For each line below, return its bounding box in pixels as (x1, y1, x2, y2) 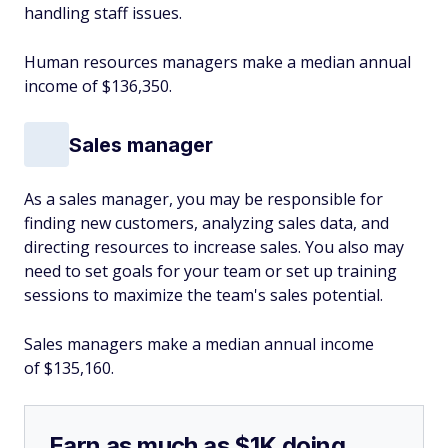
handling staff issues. (24, 2, 182, 24)
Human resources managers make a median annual (24, 51, 411, 73)
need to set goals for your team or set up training (24, 260, 397, 282)
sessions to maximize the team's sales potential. (24, 284, 387, 306)
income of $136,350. (24, 75, 172, 97)
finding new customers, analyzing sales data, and (24, 212, 389, 234)
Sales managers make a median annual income (24, 333, 374, 355)
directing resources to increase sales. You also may (24, 236, 404, 258)
